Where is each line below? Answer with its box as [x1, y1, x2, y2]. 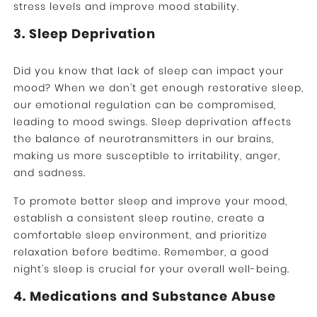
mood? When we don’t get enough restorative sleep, [13, 81, 304, 96]
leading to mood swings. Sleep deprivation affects [13, 115, 292, 129]
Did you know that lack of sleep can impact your [13, 64, 284, 79]
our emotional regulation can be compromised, [13, 98, 276, 113]
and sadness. [13, 166, 86, 180]
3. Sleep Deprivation [13, 25, 156, 43]
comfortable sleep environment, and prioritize [13, 228, 267, 243]
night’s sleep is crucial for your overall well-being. [13, 262, 289, 277]
